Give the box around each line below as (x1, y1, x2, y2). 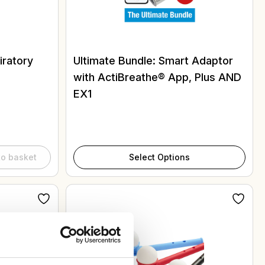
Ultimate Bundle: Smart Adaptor (73, 54, 233, 67)
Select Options (129, 151, 190, 162)
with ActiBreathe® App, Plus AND (73, 71, 241, 83)
